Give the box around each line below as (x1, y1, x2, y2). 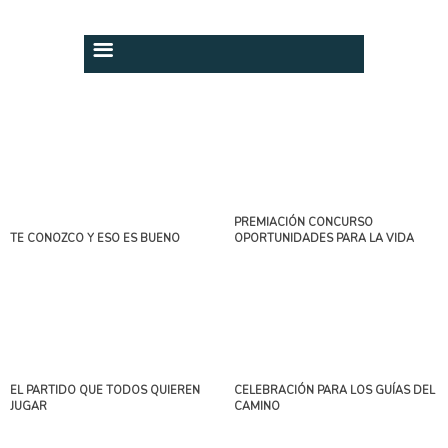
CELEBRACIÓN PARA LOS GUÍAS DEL (234, 383, 435, 398)
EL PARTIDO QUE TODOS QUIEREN (10, 383, 200, 398)
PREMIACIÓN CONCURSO (234, 215, 373, 230)
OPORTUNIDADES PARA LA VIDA (234, 231, 414, 246)
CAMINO (234, 399, 280, 414)
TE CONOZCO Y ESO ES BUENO (10, 231, 180, 246)
